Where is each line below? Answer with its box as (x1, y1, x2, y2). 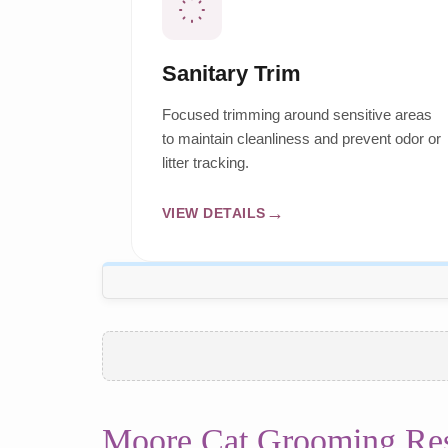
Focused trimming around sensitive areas (161, 106, 432, 124)
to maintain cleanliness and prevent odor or (161, 130, 441, 148)
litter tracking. (161, 154, 249, 172)
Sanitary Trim (161, 61, 301, 87)
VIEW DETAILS (161, 204, 266, 221)
